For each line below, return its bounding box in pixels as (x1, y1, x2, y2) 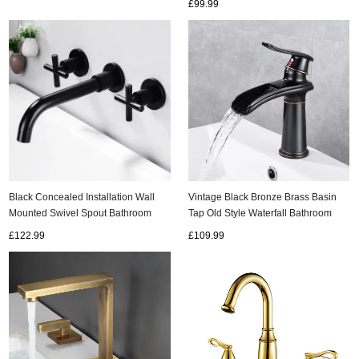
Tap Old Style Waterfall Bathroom (188, 208, 333, 219)
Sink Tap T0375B (9, 224, 84, 235)
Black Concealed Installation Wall (9, 192, 155, 203)
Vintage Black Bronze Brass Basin (188, 192, 337, 203)
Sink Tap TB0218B (188, 224, 270, 235)
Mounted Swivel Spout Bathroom (9, 208, 152, 219)
